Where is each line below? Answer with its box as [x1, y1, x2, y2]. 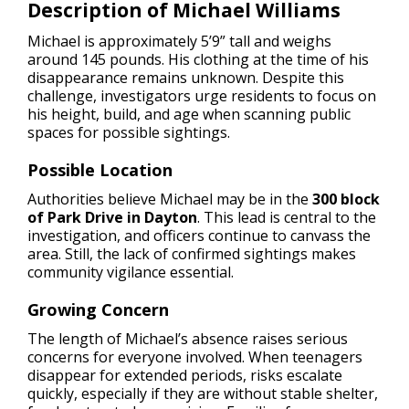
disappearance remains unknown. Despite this [27, 68, 344, 88]
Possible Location [27, 159, 173, 181]
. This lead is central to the [197, 207, 376, 227]
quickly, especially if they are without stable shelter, [27, 383, 378, 404]
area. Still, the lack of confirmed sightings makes [27, 244, 356, 264]
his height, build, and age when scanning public [27, 104, 351, 124]
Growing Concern [27, 299, 169, 320]
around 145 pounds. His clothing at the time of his [27, 49, 369, 69]
